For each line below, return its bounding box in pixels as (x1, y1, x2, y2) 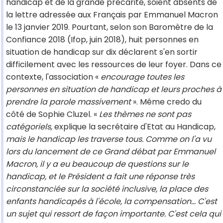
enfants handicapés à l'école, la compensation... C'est (6, 196, 217, 208)
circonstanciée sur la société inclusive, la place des (6, 183, 208, 195)
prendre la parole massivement (6, 96, 131, 108)
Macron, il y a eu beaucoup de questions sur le (6, 158, 189, 170)
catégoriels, (6, 121, 54, 133)
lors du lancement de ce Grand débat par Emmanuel (6, 146, 216, 158)
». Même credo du (131, 96, 202, 108)
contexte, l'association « (6, 71, 101, 83)
